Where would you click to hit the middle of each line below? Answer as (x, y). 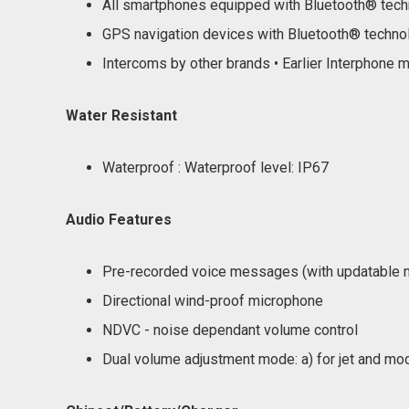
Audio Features (119, 220)
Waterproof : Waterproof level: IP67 (215, 168)
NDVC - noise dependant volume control (230, 330)
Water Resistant (121, 115)
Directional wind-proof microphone (213, 301)
